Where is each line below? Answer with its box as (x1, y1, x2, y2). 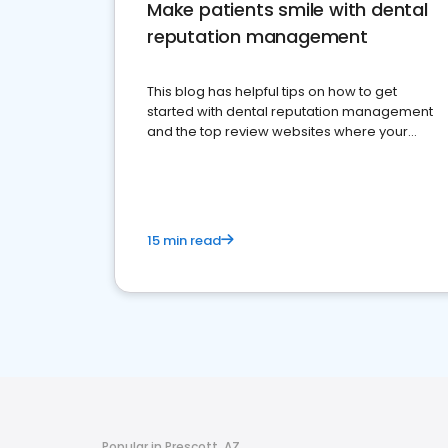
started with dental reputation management (147, 102, 433, 121)
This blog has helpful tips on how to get (147, 82, 397, 101)
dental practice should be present (147, 142, 369, 161)
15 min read (147, 231, 221, 250)
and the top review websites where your (147, 122, 408, 141)
